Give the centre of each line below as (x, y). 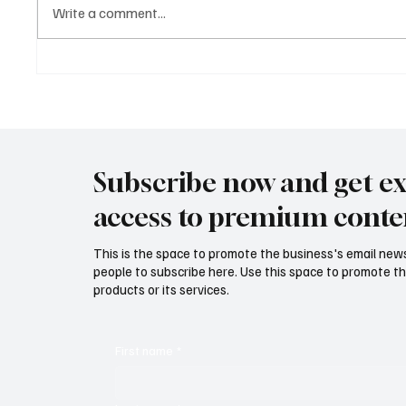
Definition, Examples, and (145, 87)
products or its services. (162, 290)
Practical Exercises (125, 106)
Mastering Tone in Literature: (160, 67)
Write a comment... (110, 12)
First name (145, 350)
